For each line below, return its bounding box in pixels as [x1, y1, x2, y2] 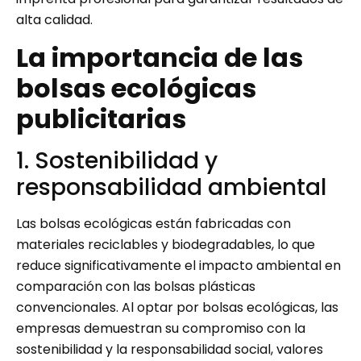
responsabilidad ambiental [16, 171, 326, 203]
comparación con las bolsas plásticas [16, 276, 255, 296]
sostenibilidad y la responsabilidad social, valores [16, 339, 323, 359]
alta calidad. [16, 10, 93, 30]
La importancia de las [16, 39, 303, 76]
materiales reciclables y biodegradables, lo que [16, 234, 315, 254]
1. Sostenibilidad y [16, 144, 218, 176]
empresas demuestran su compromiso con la [16, 318, 305, 338]
